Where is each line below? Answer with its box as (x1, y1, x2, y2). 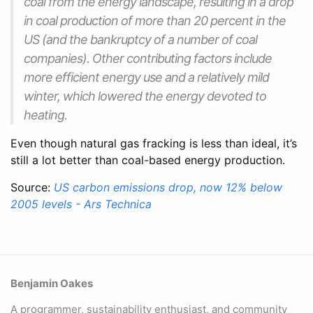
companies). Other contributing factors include (24, 50, 272, 66)
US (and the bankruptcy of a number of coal (24, 31, 257, 47)
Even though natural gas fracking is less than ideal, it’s (10, 136, 297, 150)
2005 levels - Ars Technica (10, 196, 152, 211)
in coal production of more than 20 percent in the (24, 13, 286, 28)
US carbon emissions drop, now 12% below (54, 180, 282, 194)
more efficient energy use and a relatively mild (24, 69, 269, 85)
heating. (24, 107, 67, 122)
